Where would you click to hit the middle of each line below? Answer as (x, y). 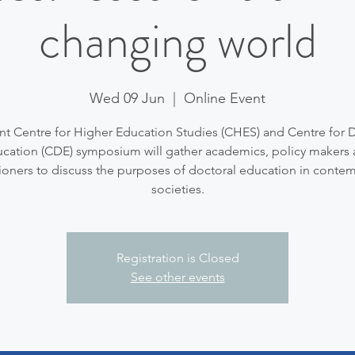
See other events (177, 277)
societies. (177, 189)
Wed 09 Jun (127, 98)
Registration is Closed (177, 258)
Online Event (225, 98)
